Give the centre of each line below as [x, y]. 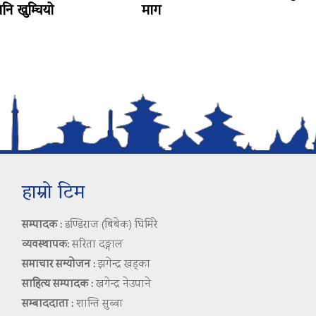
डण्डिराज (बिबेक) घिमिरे [109, 226]
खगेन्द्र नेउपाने [122, 285]
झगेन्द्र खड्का [122, 265]
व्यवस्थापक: [45, 245]
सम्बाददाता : [47, 305]
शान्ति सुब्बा [98, 305]
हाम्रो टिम [53, 194]
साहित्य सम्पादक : [57, 285]
